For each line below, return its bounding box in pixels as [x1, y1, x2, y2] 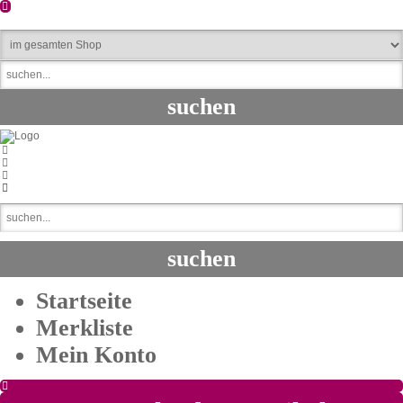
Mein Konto [36, 342, 157, 368]
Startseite [36, 288, 132, 314]
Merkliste [36, 315, 133, 341]
